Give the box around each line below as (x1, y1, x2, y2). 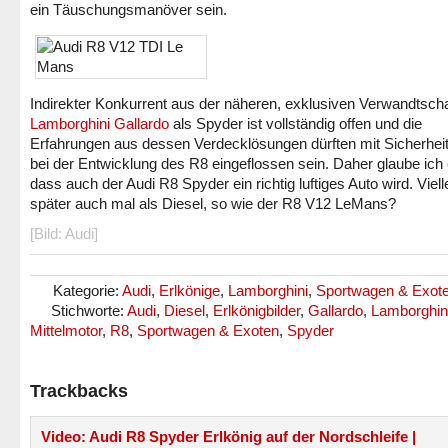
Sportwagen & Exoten (137, 322, 279, 339)
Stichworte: (51, 302, 127, 319)
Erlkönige (159, 282, 220, 299)
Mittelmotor (30, 322, 102, 339)
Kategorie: (53, 282, 122, 299)
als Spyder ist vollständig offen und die (169, 115, 422, 132)
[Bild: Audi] (30, 225, 98, 242)
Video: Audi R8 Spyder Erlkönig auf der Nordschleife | (41, 428, 416, 445)
